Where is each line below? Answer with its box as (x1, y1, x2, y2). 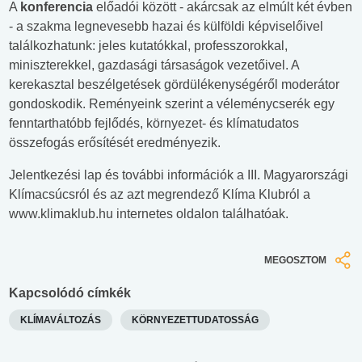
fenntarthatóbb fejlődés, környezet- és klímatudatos (9, 116, 299, 131)
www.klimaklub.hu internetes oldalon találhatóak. (9, 207, 288, 221)
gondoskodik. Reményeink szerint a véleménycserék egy (9, 97, 335, 112)
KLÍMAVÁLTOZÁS (20, 314, 101, 326)
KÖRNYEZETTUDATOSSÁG (132, 314, 259, 326)
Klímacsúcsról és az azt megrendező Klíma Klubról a (9, 187, 310, 202)
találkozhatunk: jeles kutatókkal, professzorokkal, (9, 39, 288, 53)
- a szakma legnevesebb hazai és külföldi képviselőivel (9, 19, 323, 34)
